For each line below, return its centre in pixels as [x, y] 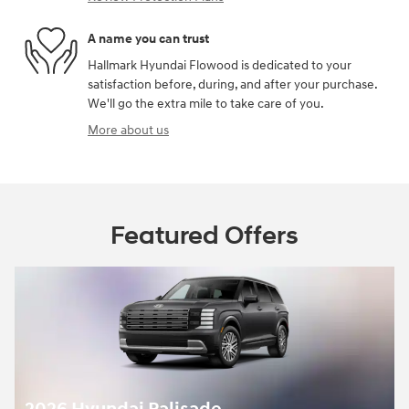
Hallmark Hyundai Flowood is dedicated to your [220, 65]
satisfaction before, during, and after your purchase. [232, 84]
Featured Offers [204, 236]
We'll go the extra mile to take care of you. [206, 104]
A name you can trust [148, 38]
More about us [128, 130]
